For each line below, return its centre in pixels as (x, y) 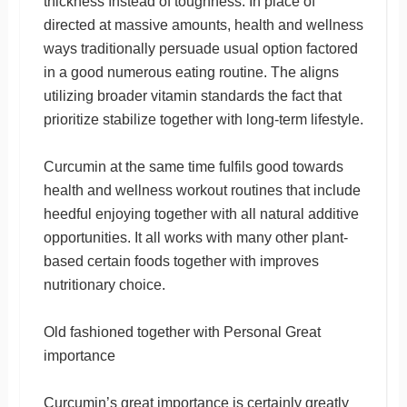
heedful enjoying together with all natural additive (201, 213)
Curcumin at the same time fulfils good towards (193, 166)
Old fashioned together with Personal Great (182, 332)
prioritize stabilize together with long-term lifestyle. (203, 119)
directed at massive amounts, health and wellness (203, 25)
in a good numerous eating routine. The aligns (191, 72)
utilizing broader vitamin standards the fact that (192, 95)
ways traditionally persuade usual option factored (200, 48)
